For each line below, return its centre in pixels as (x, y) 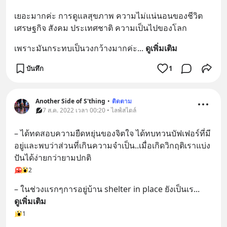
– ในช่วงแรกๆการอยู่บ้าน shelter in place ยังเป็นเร (104, 189)
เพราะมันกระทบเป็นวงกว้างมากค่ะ (76, 48)
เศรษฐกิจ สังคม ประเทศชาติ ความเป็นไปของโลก (101, 28)
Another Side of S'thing (70, 101)
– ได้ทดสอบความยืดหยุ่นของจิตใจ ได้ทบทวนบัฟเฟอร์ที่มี (112, 133)
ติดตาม (122, 101)
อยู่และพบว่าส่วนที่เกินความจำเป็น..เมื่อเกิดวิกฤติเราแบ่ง (112, 145)
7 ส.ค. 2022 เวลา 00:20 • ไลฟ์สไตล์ (89, 110)
